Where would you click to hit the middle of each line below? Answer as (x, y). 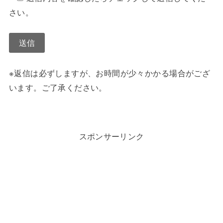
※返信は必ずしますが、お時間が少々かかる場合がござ (110, 72)
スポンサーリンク (111, 136)
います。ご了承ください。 (58, 87)
